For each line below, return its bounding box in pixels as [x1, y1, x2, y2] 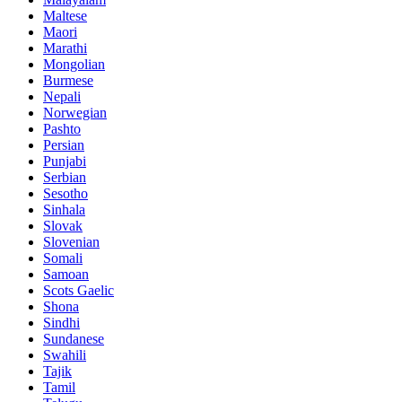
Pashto [43, 121, 81, 137]
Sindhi [43, 315, 80, 331]
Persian [43, 137, 84, 153]
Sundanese [43, 331, 104, 347]
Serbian [43, 170, 86, 186]
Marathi [43, 40, 87, 57]
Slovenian [43, 234, 100, 250]
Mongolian [43, 57, 105, 73]
